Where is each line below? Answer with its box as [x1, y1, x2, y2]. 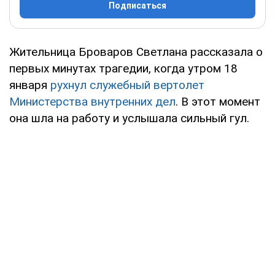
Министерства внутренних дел [9, 94, 176, 109]
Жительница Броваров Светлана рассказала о [9, 44, 263, 59]
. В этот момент [176, 94, 260, 109]
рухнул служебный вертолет [47, 77, 204, 92]
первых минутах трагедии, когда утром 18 [9, 61, 238, 76]
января [9, 77, 47, 92]
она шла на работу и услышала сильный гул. [9, 110, 249, 125]
